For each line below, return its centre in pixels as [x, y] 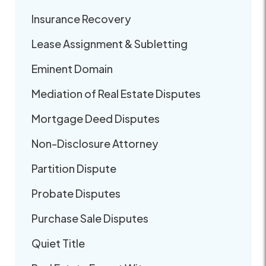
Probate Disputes [76, 193]
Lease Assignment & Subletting [110, 43]
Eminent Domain [72, 68]
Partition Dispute [74, 168]
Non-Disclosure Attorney [95, 143]
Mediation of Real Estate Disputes [116, 93]
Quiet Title [58, 243]
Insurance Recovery [81, 18]
